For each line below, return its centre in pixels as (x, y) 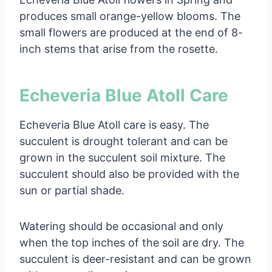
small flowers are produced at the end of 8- (131, 32)
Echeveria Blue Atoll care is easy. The (114, 124)
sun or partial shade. (72, 190)
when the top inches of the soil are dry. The (132, 242)
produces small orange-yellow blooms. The (130, 16)
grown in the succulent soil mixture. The (122, 157)
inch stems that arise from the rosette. (119, 49)
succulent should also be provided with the (129, 174)
